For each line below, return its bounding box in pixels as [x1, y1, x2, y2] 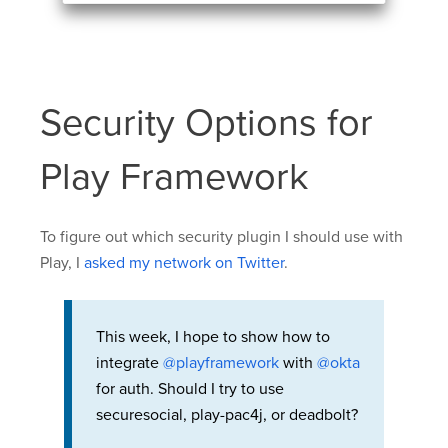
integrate [96, 352, 163, 373]
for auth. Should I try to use [96, 378, 284, 399]
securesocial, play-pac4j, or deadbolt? [96, 404, 358, 425]
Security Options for [40, 99, 373, 146]
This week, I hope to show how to [96, 326, 330, 347]
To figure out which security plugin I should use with [40, 226, 403, 247]
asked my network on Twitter [84, 252, 284, 273]
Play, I [40, 252, 84, 273]
